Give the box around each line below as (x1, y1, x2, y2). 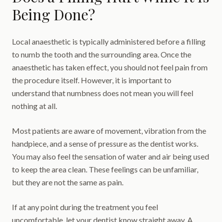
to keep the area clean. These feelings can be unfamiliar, (12, 165, 198, 174)
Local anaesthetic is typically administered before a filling (12, 37, 206, 46)
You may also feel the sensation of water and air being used (12, 152, 209, 161)
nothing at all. (12, 101, 57, 111)
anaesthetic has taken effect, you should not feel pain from (12, 62, 208, 72)
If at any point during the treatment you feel (12, 202, 158, 212)
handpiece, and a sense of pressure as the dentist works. (12, 139, 198, 148)
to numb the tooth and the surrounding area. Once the (12, 50, 191, 59)
